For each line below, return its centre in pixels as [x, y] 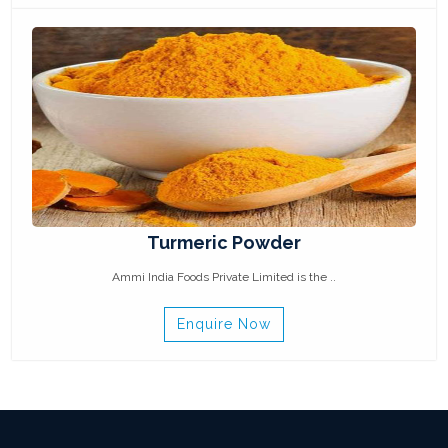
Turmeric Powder [224, 242]
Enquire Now [224, 324]
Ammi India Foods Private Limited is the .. [224, 277]
